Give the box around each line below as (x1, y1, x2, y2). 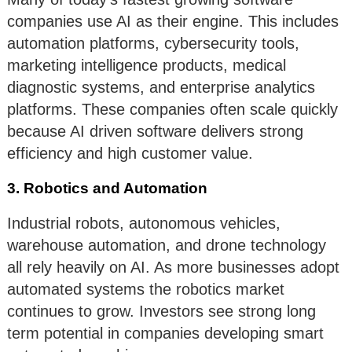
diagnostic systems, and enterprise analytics (7, 79, 315, 97)
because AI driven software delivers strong (7, 123, 303, 141)
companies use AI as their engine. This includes (7, 13, 339, 31)
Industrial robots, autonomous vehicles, (7, 214, 280, 233)
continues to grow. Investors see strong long (7, 302, 316, 321)
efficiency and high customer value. (7, 145, 253, 163)
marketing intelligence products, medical (7, 57, 286, 75)
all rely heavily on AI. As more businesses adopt (7, 258, 339, 277)
